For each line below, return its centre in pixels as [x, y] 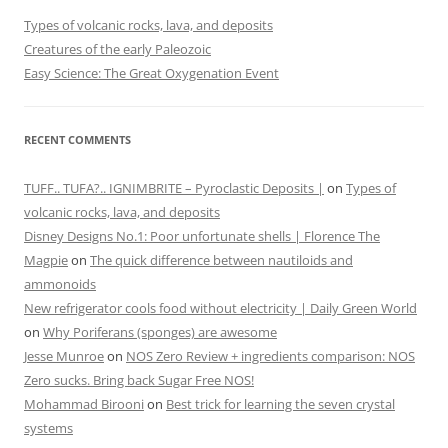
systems [48, 428]
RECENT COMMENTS [77, 140]
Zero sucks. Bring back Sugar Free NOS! [139, 380]
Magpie [46, 260]
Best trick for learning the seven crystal [280, 404]
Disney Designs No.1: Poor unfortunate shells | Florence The [202, 236]
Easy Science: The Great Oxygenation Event [151, 73]
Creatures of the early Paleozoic [117, 49]
